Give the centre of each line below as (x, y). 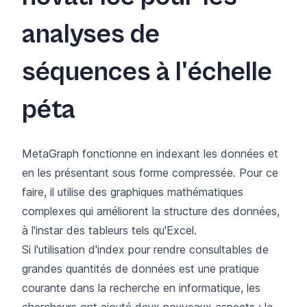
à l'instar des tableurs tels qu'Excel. (109, 230)
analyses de (91, 35)
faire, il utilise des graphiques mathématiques (133, 192)
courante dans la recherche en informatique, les (141, 287)
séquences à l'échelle (147, 72)
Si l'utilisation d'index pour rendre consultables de (145, 249)
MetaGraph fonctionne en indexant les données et (150, 153)
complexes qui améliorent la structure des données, (151, 211)
